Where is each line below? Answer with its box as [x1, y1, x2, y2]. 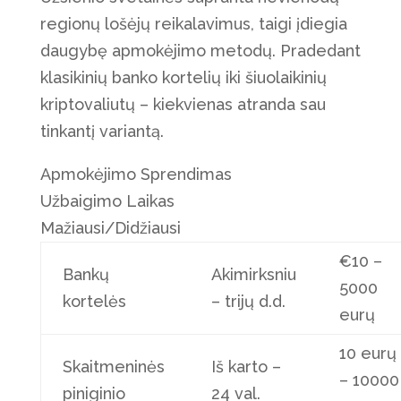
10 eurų [338, 344, 397, 363]
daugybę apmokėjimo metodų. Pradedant [39, 41, 361, 61]
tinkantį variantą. [39, 122, 164, 141]
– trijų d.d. [210, 292, 286, 311]
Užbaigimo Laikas [39, 192, 175, 211]
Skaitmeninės [62, 357, 165, 377]
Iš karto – [210, 357, 281, 377]
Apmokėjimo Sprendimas [39, 165, 232, 184]
